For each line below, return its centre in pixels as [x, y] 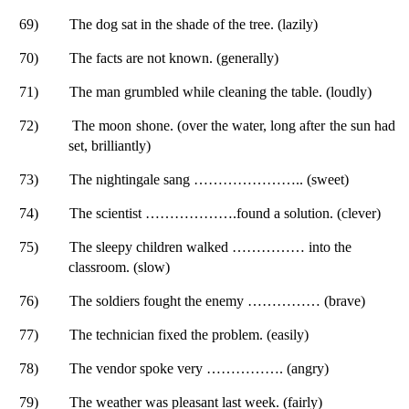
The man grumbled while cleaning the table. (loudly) [220, 91]
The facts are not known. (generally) [174, 58]
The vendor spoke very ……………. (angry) [199, 368]
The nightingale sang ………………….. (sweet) [209, 179]
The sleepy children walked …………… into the [210, 246]
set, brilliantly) [110, 145]
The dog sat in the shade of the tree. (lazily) [194, 24]
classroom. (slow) [119, 267]
